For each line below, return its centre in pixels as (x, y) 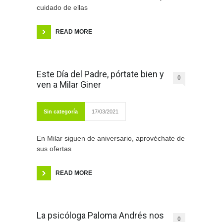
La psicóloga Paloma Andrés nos (100, 216)
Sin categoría (61, 112)
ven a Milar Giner (69, 85)
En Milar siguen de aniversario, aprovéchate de (111, 139)
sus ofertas (54, 149)
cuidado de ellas (62, 8)
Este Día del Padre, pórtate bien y (100, 74)
